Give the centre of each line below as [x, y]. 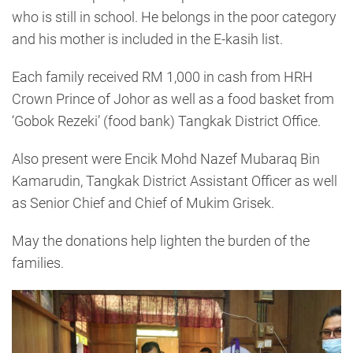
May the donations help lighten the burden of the [161, 240]
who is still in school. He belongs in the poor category [174, 17]
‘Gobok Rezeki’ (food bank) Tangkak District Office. [166, 121]
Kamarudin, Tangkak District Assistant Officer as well [175, 180]
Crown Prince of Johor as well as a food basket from [173, 98]
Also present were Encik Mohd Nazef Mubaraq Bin [166, 158]
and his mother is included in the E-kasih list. [147, 39]
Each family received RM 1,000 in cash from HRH [162, 76]
